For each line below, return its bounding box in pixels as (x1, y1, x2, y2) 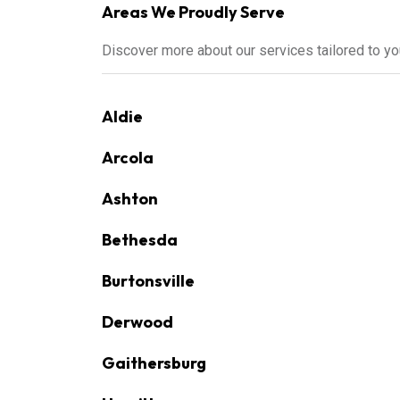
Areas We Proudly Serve (102, 2, 285, 22)
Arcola (102, 147, 154, 168)
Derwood (102, 312, 173, 332)
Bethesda (102, 229, 178, 250)
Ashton (102, 188, 158, 209)
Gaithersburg (102, 353, 206, 373)
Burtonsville (102, 271, 195, 291)
